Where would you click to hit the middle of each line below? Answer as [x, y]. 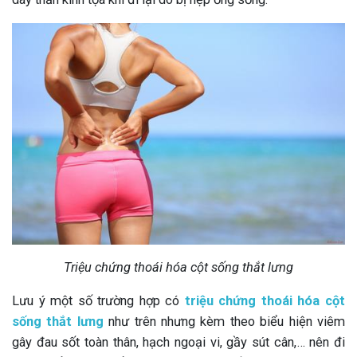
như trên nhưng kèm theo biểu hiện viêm [224, 322]
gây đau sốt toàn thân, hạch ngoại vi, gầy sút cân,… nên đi [178, 343]
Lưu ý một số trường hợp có [98, 301]
